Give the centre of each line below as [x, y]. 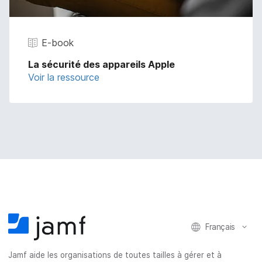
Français [220, 227]
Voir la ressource [64, 77]
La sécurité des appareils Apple [101, 64]
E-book [58, 42]
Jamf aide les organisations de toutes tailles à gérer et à [115, 255]
